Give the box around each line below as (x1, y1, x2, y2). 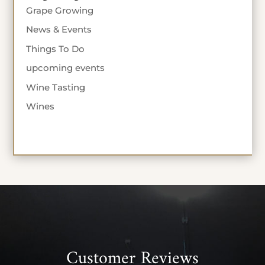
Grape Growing (26, 4, 94, 16)
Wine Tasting (26, 81, 86, 93)
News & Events (26, 24, 92, 35)
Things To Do (26, 43, 85, 54)
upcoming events (26, 62, 105, 74)
